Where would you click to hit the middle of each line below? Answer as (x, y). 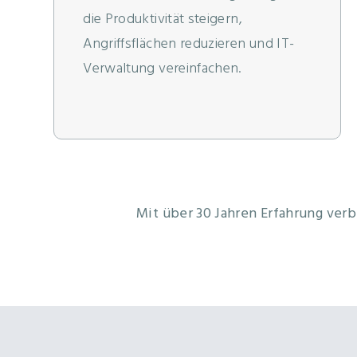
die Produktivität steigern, (163, 20)
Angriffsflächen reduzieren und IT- (189, 45)
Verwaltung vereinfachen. (162, 69)
